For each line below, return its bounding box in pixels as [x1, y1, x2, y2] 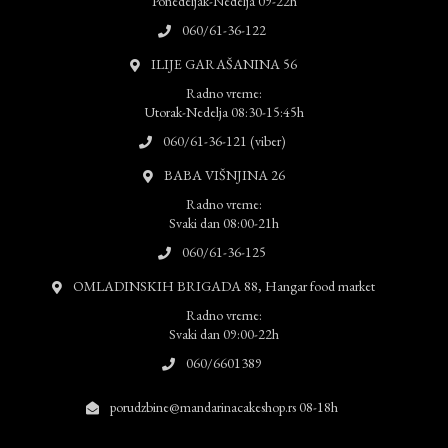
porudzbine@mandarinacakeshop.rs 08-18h [110, 398, 338, 416]
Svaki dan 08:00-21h [169, 214, 279, 232]
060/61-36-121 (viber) [162, 132, 286, 150]
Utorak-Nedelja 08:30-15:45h [144, 103, 304, 121]
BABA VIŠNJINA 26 [163, 166, 285, 184]
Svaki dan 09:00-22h [169, 325, 279, 343]
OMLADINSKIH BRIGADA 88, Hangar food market [73, 277, 375, 295]
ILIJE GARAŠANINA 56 [151, 55, 297, 73]
